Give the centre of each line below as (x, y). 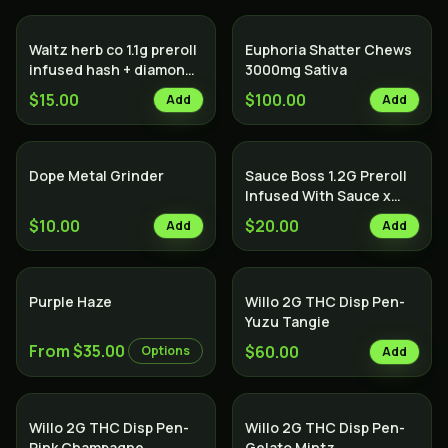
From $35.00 (77, 351)
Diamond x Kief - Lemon (325, 215)
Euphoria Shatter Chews (328, 49)
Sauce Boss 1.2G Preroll (326, 175)
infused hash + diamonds (115, 69)
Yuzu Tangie (287, 321)
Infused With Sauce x (318, 195)
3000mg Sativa (296, 69)
